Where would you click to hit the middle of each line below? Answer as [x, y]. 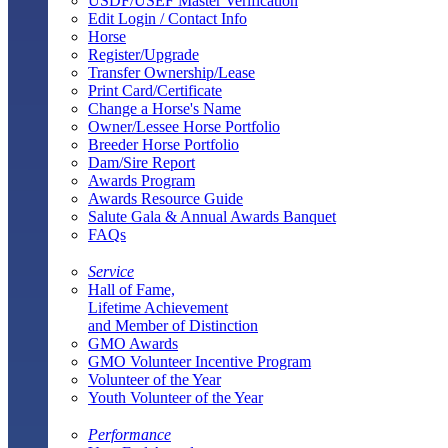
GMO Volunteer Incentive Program [199, 361]
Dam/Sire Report [141, 162]
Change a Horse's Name [164, 108]
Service [111, 271]
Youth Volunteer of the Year [175, 397]
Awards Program [141, 180]
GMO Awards [133, 343]
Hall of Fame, [131, 289]
